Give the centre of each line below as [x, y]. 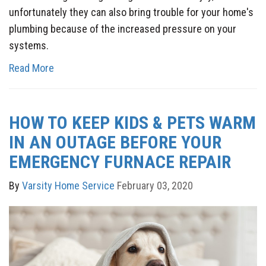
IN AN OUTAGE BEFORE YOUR [115, 142]
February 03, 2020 [155, 186]
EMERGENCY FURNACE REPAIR [120, 162]
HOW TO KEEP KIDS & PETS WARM [132, 123]
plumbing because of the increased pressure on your [123, 29]
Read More [31, 68]
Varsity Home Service [68, 186]
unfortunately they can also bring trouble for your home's [131, 12]
